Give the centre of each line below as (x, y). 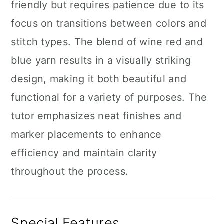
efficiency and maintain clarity (84, 153)
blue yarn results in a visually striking (101, 60)
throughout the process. (70, 171)
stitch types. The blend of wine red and (107, 42)
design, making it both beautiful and (99, 79)
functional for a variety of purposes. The (109, 97)
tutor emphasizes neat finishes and (96, 116)
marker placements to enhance (86, 134)
